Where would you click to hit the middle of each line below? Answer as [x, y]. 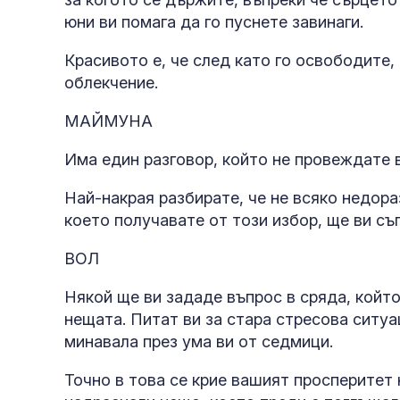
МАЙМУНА [108, 121]
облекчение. [113, 83]
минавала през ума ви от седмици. [199, 342]
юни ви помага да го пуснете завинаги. [214, 22]
